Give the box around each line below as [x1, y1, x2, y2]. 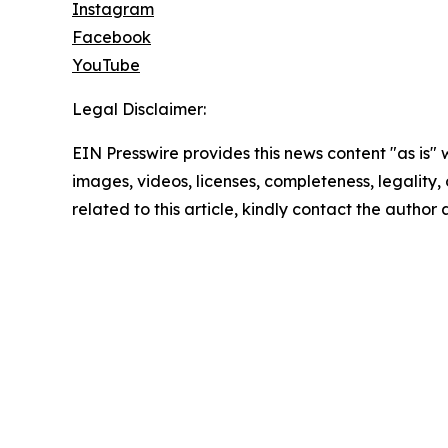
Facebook [72, 27, 151, 48]
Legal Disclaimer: [72, 99, 206, 120]
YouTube [72, 55, 140, 76]
